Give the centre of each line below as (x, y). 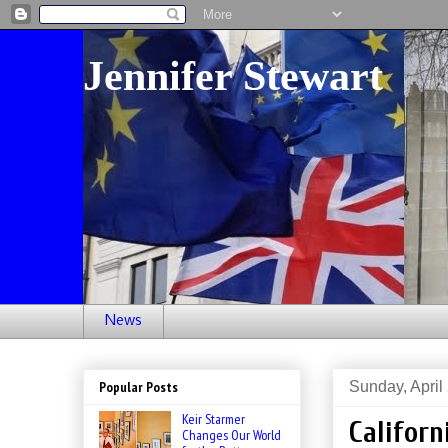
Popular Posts (138, 387)
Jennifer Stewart (233, 76)
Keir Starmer (213, 419)
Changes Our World (231, 435)
